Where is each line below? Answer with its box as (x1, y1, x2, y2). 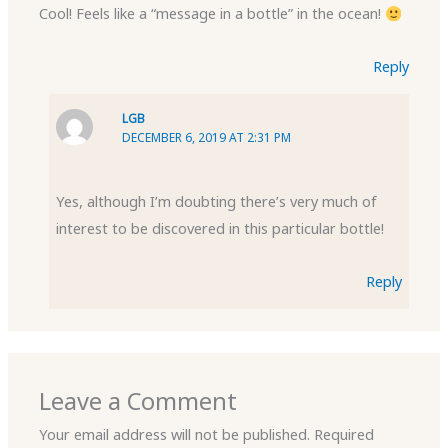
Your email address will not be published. (39, 424, 311, 445)
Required (314, 424, 375, 445)
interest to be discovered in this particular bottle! (56, 218, 385, 239)
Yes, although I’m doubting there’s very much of (56, 191, 378, 212)
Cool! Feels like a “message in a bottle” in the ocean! (39, 3, 386, 24)
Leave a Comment (39, 385, 238, 418)
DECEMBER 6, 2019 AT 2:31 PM (122, 128, 292, 145)
